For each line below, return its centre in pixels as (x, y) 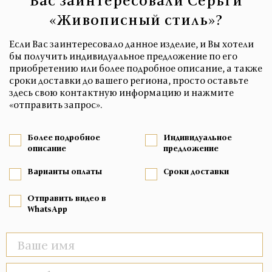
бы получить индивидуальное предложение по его (123, 56)
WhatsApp (47, 209)
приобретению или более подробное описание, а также (136, 68)
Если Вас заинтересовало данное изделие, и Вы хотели (131, 44)
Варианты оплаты (65, 172)
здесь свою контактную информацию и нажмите (121, 93)
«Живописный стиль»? (136, 20)
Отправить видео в (67, 198)
